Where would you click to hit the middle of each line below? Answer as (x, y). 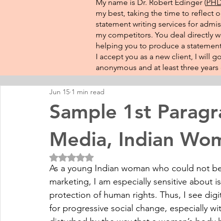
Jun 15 (59, 92)
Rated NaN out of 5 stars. (112, 157)
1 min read (88, 92)
